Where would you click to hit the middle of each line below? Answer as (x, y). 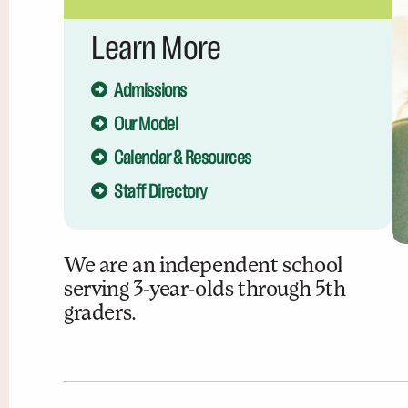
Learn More (156, 49)
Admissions (150, 91)
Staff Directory (161, 192)
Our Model (146, 124)
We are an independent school (204, 266)
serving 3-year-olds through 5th (205, 290)
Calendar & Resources (183, 158)
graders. (100, 314)
